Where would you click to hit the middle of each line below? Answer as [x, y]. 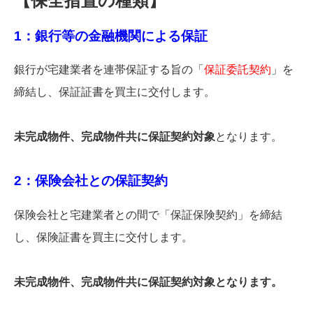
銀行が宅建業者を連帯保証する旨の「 [109, 70]
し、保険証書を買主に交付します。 [103, 238]
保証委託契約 [238, 70]
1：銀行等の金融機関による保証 [111, 36]
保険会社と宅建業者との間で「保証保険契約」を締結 [148, 215]
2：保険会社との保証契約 [91, 181]
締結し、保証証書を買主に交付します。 [115, 92]
